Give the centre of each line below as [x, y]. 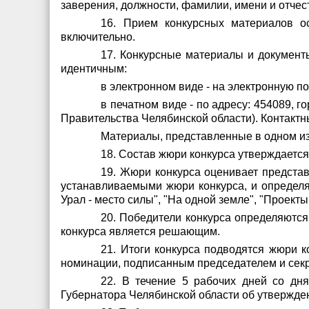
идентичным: [94, 69]
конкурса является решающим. [140, 231]
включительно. [98, 37]
